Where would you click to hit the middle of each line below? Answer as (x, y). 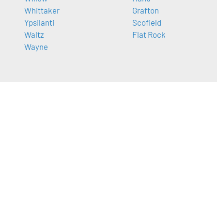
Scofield (147, 23)
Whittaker (42, 10)
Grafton (145, 10)
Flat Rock (149, 35)
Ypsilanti (39, 23)
